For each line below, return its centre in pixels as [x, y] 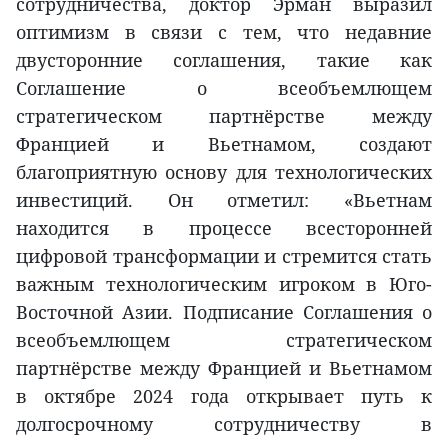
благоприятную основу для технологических [224, 171]
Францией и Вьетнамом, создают [224, 143]
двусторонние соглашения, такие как [224, 59]
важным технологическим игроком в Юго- [224, 283]
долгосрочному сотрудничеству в [224, 423]
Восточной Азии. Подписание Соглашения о [224, 311]
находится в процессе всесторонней [224, 227]
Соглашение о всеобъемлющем [224, 87]
